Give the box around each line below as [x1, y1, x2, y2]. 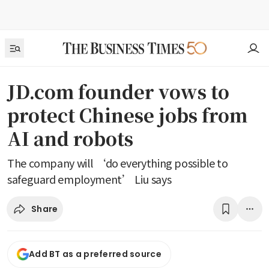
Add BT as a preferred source [29, 248, 162, 261]
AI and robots [7, 125, 133, 151]
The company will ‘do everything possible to [7, 155, 228, 171]
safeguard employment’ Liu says [7, 171, 172, 187]
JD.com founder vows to [7, 78, 229, 104]
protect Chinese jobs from [7, 101, 247, 128]
